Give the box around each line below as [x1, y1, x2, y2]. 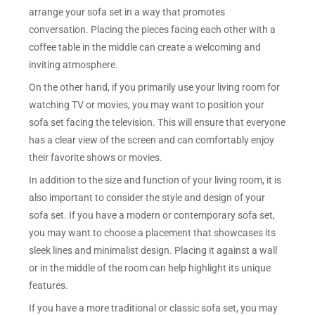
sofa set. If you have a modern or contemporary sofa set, [29, 209, 276, 221]
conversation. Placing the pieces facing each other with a [29, 24, 276, 36]
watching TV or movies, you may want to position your [29, 98, 265, 110]
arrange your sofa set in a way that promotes [29, 6, 226, 18]
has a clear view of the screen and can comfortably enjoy [29, 134, 275, 146]
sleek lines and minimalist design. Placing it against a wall [29, 244, 278, 256]
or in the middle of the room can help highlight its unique [29, 262, 271, 274]
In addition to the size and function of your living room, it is [29, 174, 282, 186]
